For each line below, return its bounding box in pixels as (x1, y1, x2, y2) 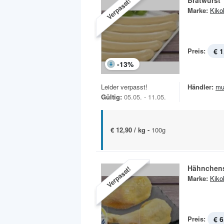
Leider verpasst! (101, 82, 147, 92)
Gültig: (101, 92, 122, 102)
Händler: (187, 82, 213, 92)
